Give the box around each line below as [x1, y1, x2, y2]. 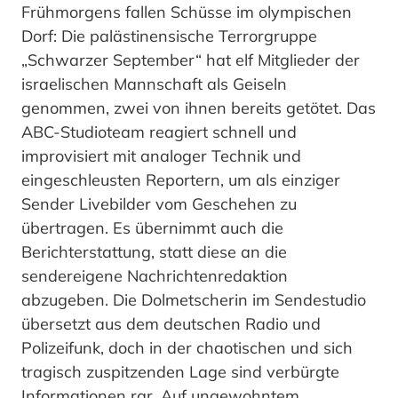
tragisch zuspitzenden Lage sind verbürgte [21, 362, 339, 383]
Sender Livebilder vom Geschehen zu [21, 194, 297, 215]
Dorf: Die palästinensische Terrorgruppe [21, 26, 317, 47]
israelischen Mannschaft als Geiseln [21, 74, 287, 95]
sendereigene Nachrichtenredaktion [21, 266, 288, 287]
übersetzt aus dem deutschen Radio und [21, 314, 321, 335]
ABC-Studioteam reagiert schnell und [21, 122, 297, 143]
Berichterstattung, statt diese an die [21, 242, 287, 263]
